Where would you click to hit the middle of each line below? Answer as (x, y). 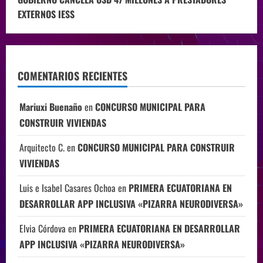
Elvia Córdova (43, 229)
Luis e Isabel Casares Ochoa (68, 188)
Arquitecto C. (42, 148)
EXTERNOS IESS (46, 14)
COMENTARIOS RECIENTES (73, 76)
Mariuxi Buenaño (51, 107)
